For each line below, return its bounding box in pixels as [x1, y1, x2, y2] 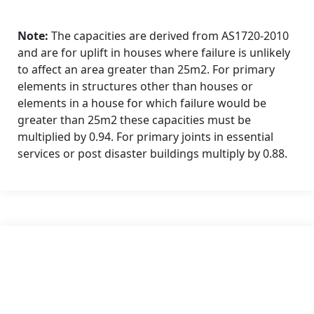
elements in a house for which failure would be [18, 95, 266, 111]
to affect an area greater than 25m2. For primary [18, 62, 275, 78]
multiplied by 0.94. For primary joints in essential [18, 129, 273, 145]
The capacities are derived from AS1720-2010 [51, 28, 289, 44]
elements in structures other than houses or [18, 78, 253, 95]
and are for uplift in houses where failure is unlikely [18, 45, 290, 61]
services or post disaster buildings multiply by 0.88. [18, 146, 287, 162]
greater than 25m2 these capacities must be [18, 112, 251, 128]
